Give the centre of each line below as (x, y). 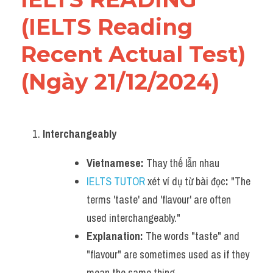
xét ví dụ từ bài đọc (185, 181)
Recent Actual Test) (133, 54)
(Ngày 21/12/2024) (120, 82)
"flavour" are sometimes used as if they (168, 254)
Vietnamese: (115, 163)
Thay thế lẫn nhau (182, 163)
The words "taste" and (191, 236)
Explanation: (115, 236)
